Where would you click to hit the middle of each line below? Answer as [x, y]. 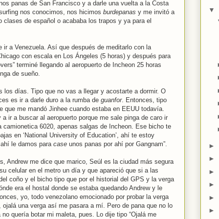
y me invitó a [155, 12]
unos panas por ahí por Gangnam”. [117, 144]
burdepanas [120, 12]
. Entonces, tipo [144, 100]
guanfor [111, 100]
